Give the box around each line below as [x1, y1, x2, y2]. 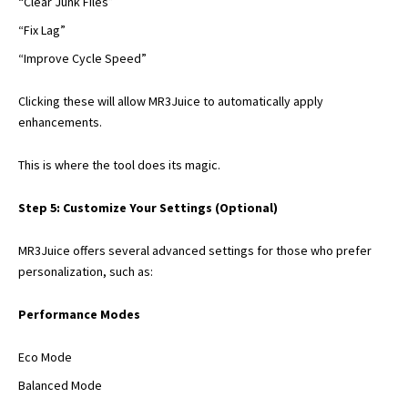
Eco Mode [18, 348, 72, 365]
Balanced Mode [18, 376, 102, 393]
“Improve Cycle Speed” [18, 49, 147, 66]
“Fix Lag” [18, 21, 66, 38]
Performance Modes [18, 305, 140, 322]
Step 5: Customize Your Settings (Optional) [18, 199, 278, 216]
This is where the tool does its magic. [18, 156, 220, 173]
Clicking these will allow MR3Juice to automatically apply [18, 92, 323, 109]
